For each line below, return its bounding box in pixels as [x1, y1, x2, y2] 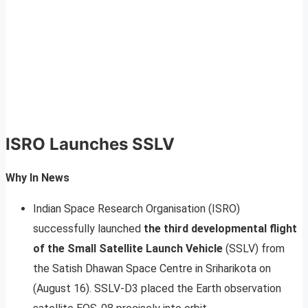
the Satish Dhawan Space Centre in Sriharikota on [33, 261, 271, 275]
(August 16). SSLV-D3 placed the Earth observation [33, 281, 281, 295]
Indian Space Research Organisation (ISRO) [33, 201, 240, 215]
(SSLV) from [223, 241, 285, 255]
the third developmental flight [144, 221, 297, 235]
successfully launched [33, 221, 144, 235]
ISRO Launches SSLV [5, 134, 175, 155]
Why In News [5, 170, 69, 184]
